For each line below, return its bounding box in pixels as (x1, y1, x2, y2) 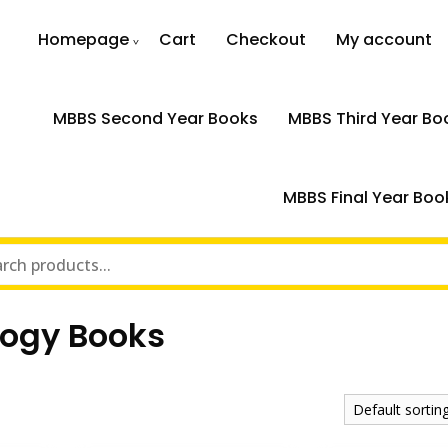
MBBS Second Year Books (52, 107, 258, 130)
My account (336, 28, 433, 51)
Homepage (38, 28, 130, 51)
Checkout (226, 28, 307, 51)
